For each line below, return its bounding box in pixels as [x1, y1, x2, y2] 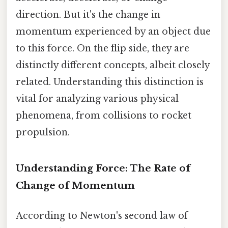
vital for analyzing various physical [16, 93, 179, 104]
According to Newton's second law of [16, 210, 188, 221]
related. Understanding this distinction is [16, 76, 204, 88]
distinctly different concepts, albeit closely [16, 59, 210, 71]
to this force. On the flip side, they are [16, 42, 189, 54]
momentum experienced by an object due [16, 25, 211, 37]
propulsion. [16, 126, 70, 138]
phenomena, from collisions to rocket [16, 109, 191, 121]
